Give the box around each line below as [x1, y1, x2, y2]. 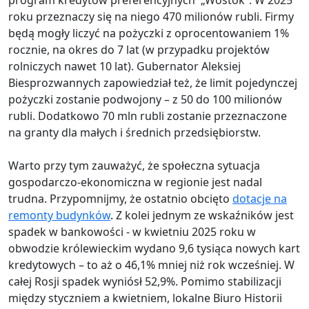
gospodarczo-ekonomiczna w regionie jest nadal [8, 175, 262, 190]
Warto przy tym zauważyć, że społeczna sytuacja [8, 158, 260, 173]
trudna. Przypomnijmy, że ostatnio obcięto [8, 191, 232, 206]
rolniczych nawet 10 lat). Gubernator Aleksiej [8, 59, 241, 74]
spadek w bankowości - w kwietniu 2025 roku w [8, 224, 256, 239]
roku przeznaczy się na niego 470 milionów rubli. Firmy [8, 9, 294, 24]
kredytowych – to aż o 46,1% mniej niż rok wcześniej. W [8, 257, 295, 272]
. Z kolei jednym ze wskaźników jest [110, 208, 294, 223]
